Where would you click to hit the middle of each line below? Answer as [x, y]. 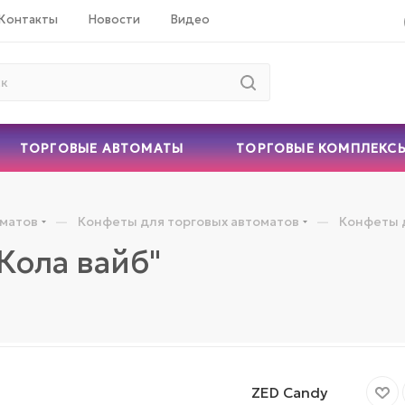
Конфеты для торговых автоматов [188, 221]
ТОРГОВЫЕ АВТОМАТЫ [102, 148]
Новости [114, 19]
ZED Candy [290, 392]
